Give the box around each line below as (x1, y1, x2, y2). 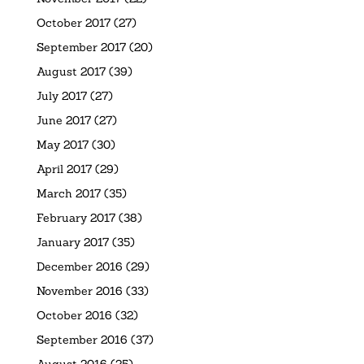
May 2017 (36, 136, 89, 152)
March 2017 (36, 185, 101, 201)
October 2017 (36, 15, 110, 30)
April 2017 (36, 161, 92, 176)
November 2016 (36, 283, 123, 298)
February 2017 (36, 210, 115, 225)
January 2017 (36, 234, 109, 249)
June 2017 (36, 112, 91, 128)
